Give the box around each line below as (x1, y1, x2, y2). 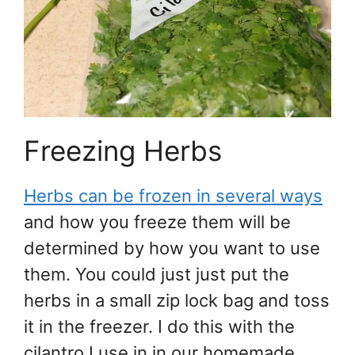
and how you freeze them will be (24, 211, 291, 232)
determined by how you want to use (24, 237, 320, 258)
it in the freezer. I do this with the (24, 315, 295, 337)
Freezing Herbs (24, 133, 222, 167)
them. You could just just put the (24, 263, 289, 284)
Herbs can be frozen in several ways (24, 185, 323, 206)
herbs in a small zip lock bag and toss (24, 289, 330, 311)
